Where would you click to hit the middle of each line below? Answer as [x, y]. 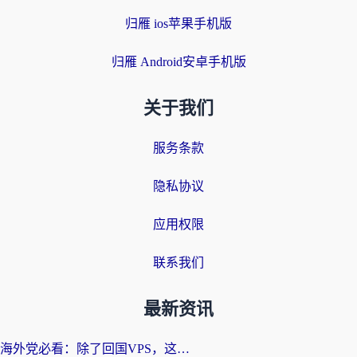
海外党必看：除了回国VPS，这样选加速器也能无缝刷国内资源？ [183, 349]
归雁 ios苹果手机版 [178, 24]
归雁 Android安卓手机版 [178, 62]
